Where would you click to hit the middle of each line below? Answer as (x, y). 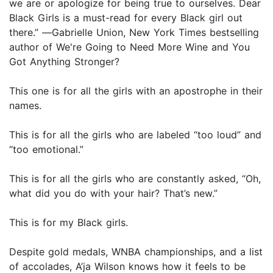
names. (25, 106)
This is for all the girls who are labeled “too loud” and (135, 135)
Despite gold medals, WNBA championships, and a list (136, 252)
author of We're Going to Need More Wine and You (129, 47)
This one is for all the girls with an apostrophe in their (136, 91)
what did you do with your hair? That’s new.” (113, 193)
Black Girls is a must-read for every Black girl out (126, 18)
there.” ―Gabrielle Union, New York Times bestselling (134, 33)
